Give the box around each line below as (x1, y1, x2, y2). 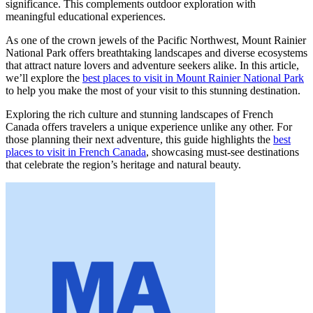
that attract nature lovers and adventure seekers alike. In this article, (6, 59, 299, 71)
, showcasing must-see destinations (146, 145, 299, 158)
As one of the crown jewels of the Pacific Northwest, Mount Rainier (6, 34, 306, 46)
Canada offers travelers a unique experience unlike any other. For (6, 120, 292, 133)
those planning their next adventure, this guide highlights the (6, 133, 273, 145)
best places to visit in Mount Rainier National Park (82, 71, 304, 84)
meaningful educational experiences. (6, 10, 166, 22)
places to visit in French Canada (6, 145, 146, 158)
